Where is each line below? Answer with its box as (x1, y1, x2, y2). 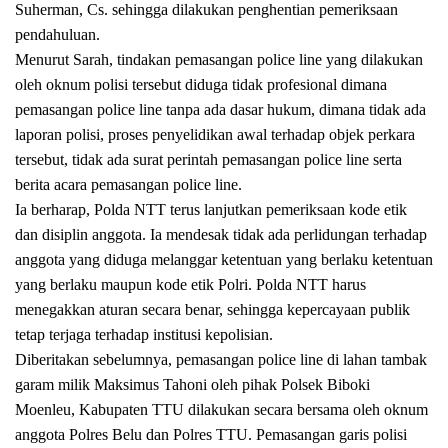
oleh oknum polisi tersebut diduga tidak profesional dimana (15, 75, 387, 93)
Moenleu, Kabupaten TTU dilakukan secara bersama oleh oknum (15, 400, 428, 418)
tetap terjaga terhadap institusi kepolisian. (15, 325, 273, 343)
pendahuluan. (15, 25, 100, 43)
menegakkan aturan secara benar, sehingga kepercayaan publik (15, 300, 410, 318)
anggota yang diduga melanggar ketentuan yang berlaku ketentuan (15, 250, 433, 268)
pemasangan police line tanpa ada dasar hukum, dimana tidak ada (15, 100, 426, 118)
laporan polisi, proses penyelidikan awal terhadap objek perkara (15, 125, 415, 143)
